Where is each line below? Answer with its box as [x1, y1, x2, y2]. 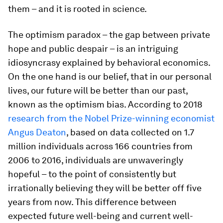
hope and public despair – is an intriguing [8, 43, 178, 54]
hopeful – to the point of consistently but [8, 169, 176, 179]
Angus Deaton [8, 127, 66, 137]
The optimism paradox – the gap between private [8, 29, 210, 40]
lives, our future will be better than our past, [8, 85, 188, 96]
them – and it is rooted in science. [8, 3, 147, 14]
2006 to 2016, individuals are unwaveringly [8, 155, 183, 165]
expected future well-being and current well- [8, 211, 193, 221]
